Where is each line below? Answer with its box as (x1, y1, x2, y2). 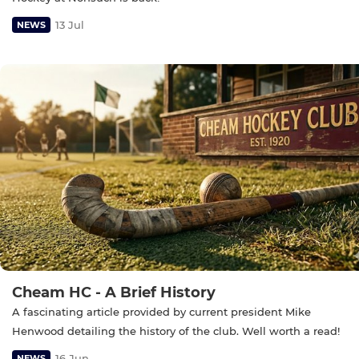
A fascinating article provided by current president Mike (12, 305, 311, 319)
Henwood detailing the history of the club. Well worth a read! (12, 325, 340, 338)
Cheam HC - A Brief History (12, 284, 216, 302)
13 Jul (55, 18, 84, 31)
